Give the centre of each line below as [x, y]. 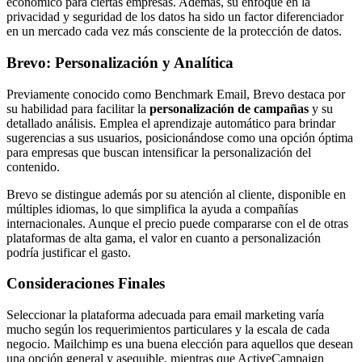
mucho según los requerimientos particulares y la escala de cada [168, 329]
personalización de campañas [229, 108]
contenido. [33, 166]
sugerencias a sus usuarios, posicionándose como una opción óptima [180, 137]
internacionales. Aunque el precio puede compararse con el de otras [177, 223]
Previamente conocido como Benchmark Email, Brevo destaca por [176, 94]
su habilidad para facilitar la [78, 108]
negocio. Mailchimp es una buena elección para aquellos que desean [180, 344]
